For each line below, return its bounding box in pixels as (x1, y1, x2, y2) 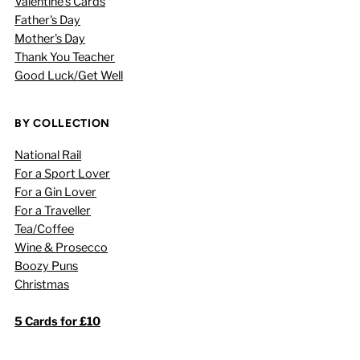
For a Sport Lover (14, 166, 111, 181)
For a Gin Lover (14, 184, 97, 199)
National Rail (14, 147, 82, 162)
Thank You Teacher (14, 49, 116, 64)
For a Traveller (14, 202, 92, 218)
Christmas (14, 276, 70, 292)
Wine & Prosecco (14, 239, 108, 255)
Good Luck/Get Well (14, 67, 124, 83)
